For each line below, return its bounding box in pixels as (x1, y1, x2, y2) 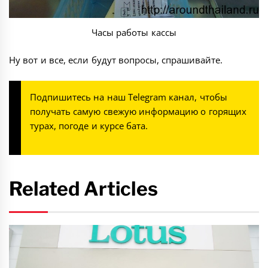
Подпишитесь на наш (30, 90, 128, 103)
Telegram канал (127, 90, 195, 103)
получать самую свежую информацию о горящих (30, 105, 246, 117)
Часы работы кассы (92, 26, 176, 38)
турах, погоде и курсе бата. (30, 119, 148, 132)
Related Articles (9, 177, 159, 201)
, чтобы (194, 90, 227, 103)
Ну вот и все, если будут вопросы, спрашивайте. (9, 54, 223, 66)
